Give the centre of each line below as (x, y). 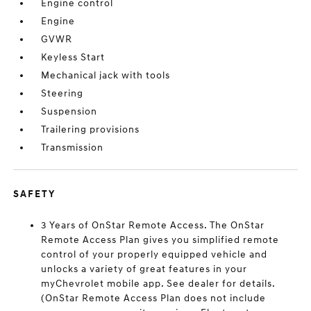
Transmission (73, 148)
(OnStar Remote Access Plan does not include (154, 299)
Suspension (69, 112)
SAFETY (35, 194)
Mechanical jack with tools (106, 76)
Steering (62, 94)
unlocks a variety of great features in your (144, 269)
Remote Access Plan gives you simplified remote (160, 240)
